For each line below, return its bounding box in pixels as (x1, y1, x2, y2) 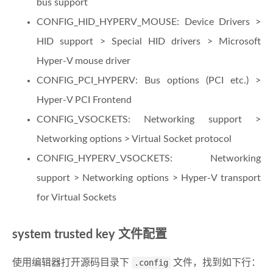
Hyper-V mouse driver (37, 56, 130, 66)
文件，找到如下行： (171, 258, 261, 268)
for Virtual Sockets (37, 193, 116, 203)
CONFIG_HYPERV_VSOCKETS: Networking (37, 154, 261, 164)
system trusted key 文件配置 (12, 229, 167, 241)
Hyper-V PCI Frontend (37, 95, 132, 105)
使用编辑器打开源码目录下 (12, 258, 132, 268)
